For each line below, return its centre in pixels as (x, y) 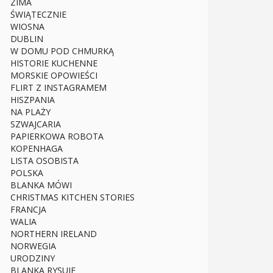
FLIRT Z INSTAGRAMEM (58, 88)
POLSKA (27, 173)
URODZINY (33, 258)
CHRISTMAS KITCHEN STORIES (73, 197)
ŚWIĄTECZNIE (38, 15)
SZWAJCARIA (36, 124)
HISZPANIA (33, 100)
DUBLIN (27, 39)
